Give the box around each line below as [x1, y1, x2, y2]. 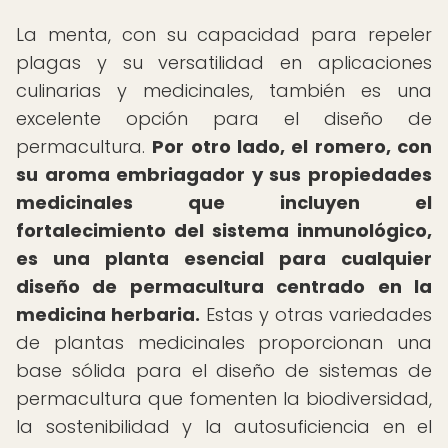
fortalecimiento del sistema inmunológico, [16, 218, 432, 243]
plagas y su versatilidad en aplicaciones [16, 50, 432, 75]
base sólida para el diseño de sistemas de [16, 358, 432, 383]
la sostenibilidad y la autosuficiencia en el [16, 414, 432, 439]
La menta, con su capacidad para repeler [16, 22, 432, 47]
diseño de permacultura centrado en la [16, 274, 432, 299]
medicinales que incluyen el [16, 190, 432, 215]
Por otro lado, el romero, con [152, 134, 433, 159]
